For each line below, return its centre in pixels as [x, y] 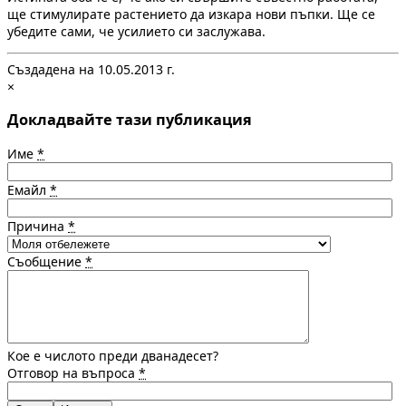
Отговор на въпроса [73, 372]
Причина [38, 226]
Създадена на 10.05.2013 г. [91, 70]
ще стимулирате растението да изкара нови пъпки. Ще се [191, 14]
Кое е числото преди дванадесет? [113, 355]
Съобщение [46, 261]
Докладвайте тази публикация [130, 120]
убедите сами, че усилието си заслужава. [136, 32]
